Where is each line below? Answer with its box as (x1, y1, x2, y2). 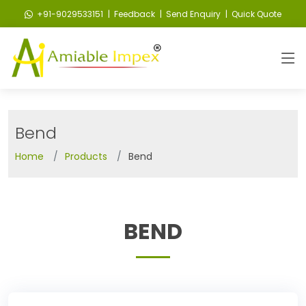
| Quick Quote (223, 8, 281, 20)
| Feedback (106, 8, 155, 20)
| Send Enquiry (158, 8, 221, 20)
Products (65, 149, 107, 163)
